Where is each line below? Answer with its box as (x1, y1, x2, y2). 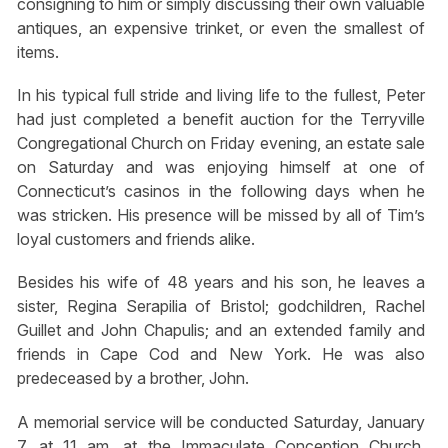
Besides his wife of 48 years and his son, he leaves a (16, 272, 426, 293)
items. (16, 42, 59, 63)
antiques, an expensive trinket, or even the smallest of (16, 18, 426, 39)
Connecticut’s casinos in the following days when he (16, 181, 426, 202)
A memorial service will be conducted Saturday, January (16, 411, 426, 432)
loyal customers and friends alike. (16, 229, 255, 250)
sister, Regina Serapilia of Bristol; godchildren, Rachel (16, 296, 426, 317)
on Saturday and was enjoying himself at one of (16, 157, 426, 178)
